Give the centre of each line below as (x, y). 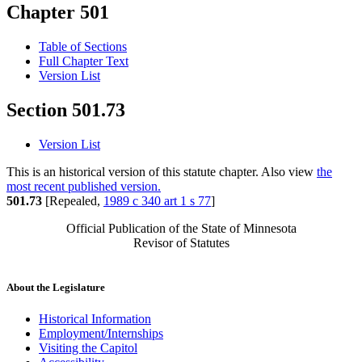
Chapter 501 (58, 13)
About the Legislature (56, 288)
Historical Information (95, 319)
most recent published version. (84, 187)
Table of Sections (83, 47)
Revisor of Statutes (181, 243)
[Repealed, (73, 201)
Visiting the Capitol (88, 348)
